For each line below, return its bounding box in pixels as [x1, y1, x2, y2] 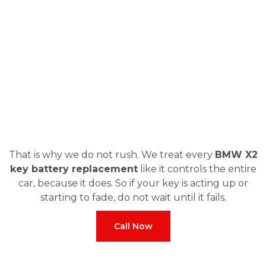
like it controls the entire [137, 163, 256, 175]
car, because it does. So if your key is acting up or [18, 178, 248, 189]
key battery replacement [9, 163, 138, 175]
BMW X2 [214, 149, 258, 160]
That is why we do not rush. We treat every [8, 149, 215, 160]
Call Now [113, 221, 153, 232]
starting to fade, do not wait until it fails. [40, 192, 226, 203]
